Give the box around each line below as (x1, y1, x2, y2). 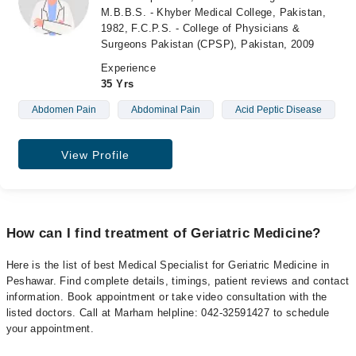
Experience (101, 61, 156, 74)
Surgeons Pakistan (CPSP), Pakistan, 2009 (101, 37, 315, 50)
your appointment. (6, 322, 95, 335)
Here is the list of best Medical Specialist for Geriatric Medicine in (6, 258, 330, 271)
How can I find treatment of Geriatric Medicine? (6, 225, 321, 241)
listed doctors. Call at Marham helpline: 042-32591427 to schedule (6, 306, 330, 319)
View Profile (60, 148, 130, 161)
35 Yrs (101, 77, 134, 90)
